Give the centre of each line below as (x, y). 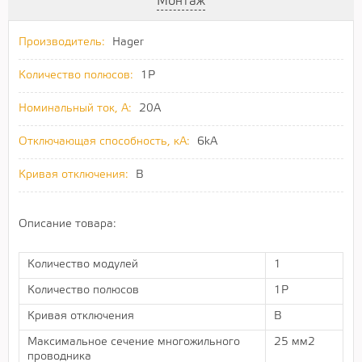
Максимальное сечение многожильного (134, 342)
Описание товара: (67, 224)
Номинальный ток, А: (75, 108)
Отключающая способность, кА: (104, 141)
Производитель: (62, 42)
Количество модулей (83, 264)
